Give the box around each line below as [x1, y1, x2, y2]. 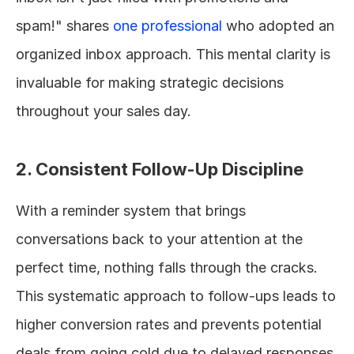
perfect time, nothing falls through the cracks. [16, 258, 318, 276]
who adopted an [222, 17, 334, 34]
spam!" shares [16, 17, 113, 34]
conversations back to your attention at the [16, 230, 303, 247]
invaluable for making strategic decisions [16, 73, 284, 91]
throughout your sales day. [16, 102, 191, 119]
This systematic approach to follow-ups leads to [16, 287, 336, 304]
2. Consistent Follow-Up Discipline [16, 158, 303, 179]
